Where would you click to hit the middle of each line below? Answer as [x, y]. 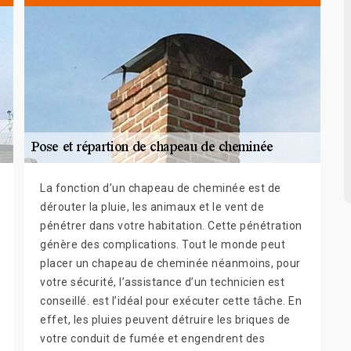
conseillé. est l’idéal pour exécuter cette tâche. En [171, 301]
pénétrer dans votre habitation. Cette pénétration [171, 226]
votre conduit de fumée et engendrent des [152, 339]
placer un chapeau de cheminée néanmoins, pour [170, 264]
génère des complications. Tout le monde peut [163, 245]
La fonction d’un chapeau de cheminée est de [161, 188]
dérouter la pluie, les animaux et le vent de [152, 207]
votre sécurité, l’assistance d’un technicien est [162, 282]
